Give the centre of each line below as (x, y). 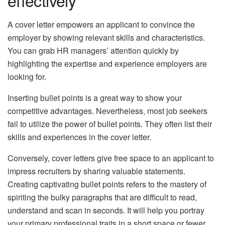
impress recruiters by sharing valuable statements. (96, 171)
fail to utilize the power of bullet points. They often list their (110, 124)
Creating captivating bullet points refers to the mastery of (107, 184)
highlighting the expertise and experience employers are (107, 63)
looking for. (27, 76)
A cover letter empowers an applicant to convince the (101, 24)
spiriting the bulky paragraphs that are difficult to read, (102, 197)
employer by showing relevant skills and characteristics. (106, 37)
